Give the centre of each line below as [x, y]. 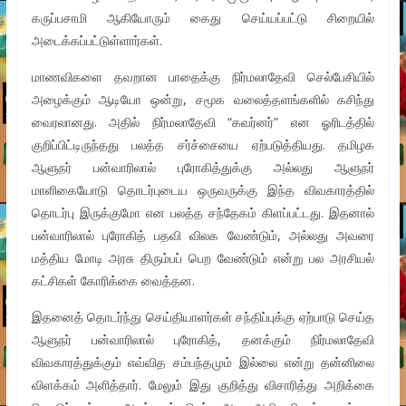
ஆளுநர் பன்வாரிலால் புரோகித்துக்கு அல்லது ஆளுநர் [203, 168]
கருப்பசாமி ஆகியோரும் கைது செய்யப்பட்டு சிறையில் [203, 18]
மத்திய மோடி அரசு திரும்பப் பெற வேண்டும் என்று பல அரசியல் [203, 258]
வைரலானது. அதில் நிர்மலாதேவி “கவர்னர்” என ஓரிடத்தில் [203, 122]
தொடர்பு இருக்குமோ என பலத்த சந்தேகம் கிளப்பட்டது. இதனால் [203, 213]
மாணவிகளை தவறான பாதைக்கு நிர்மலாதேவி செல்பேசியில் [203, 77]
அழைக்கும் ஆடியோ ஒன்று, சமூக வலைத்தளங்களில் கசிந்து [203, 100]
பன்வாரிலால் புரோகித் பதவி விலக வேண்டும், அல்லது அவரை [203, 236]
